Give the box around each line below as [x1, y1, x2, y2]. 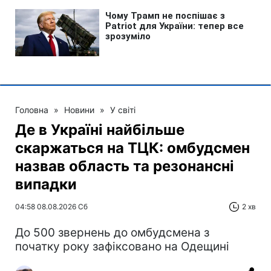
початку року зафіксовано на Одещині [15, 239, 229, 253]
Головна [15, 104, 48, 115]
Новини [64, 104, 94, 115]
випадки [15, 175, 77, 193]
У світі [110, 104, 135, 115]
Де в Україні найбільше [15, 120, 184, 139]
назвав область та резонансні [15, 157, 234, 175]
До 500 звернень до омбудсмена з [15, 225, 209, 240]
